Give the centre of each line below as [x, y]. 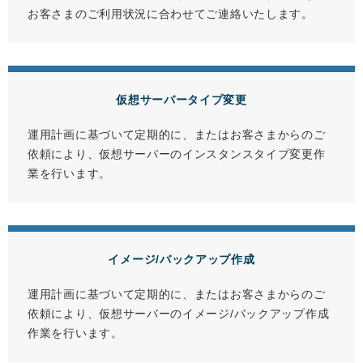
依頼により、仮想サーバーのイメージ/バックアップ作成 [179, 314]
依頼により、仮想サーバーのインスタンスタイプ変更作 [177, 154]
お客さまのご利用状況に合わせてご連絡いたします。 [171, 14]
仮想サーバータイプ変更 [181, 100]
